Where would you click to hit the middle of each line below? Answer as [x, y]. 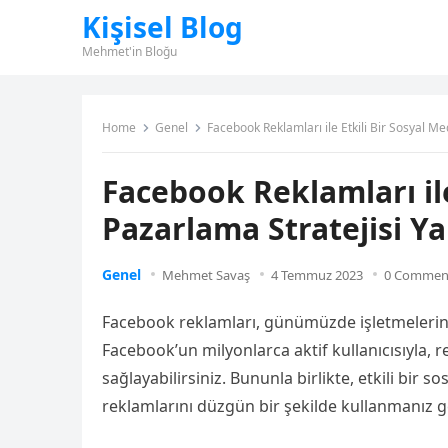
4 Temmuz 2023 [317, 275]
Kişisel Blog [162, 27]
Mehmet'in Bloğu [129, 51]
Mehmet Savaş [206, 275]
